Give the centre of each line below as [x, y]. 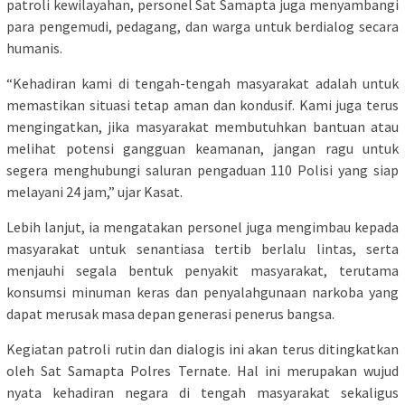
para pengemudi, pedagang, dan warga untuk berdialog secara [202, 27]
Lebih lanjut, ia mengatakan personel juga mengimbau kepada [202, 227]
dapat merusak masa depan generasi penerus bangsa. [170, 314]
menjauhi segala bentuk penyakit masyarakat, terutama [202, 271]
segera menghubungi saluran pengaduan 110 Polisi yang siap [202, 170]
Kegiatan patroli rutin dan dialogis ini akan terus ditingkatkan [202, 349]
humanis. [34, 48]
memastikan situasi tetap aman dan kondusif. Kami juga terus [202, 105]
